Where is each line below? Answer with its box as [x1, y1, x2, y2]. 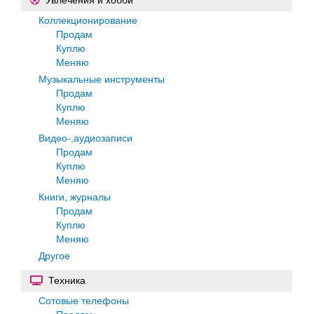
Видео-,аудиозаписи [39, 132, 132, 144]
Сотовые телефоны [39, 294, 129, 306]
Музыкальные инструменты [39, 73, 165, 85]
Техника [48, 274, 86, 286]
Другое [39, 250, 70, 261]
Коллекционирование [39, 14, 137, 26]
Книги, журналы [39, 191, 111, 203]
